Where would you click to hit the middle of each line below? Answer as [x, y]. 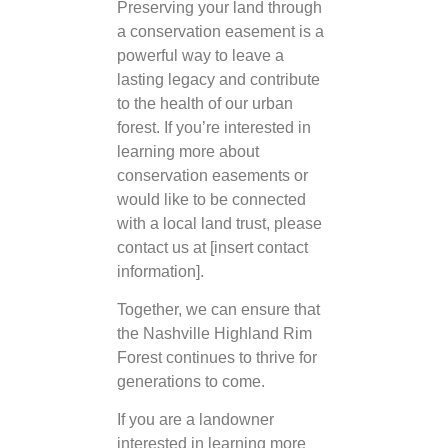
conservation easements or [212, 175]
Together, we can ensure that [218, 309]
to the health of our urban [205, 103]
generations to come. [191, 381]
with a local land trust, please [219, 223]
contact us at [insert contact [212, 247]
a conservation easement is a [220, 31]
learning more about [188, 151]
